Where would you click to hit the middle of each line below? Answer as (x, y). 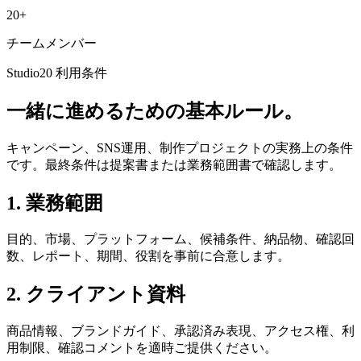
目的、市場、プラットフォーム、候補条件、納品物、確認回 (180, 239)
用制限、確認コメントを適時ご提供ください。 (142, 348)
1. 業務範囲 (55, 203)
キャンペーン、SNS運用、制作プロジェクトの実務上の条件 (180, 147)
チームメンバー (52, 43)
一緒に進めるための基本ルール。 (155, 111)
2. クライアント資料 (96, 295)
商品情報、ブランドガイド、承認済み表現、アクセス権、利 (180, 331)
